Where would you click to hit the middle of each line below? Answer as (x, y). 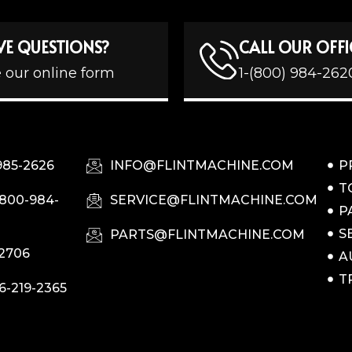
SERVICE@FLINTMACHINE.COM (213, 200)
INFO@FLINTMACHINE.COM (202, 165)
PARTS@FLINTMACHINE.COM (207, 234)
